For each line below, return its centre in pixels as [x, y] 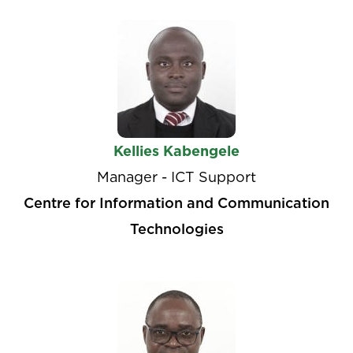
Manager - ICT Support [176, 177]
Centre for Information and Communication [176, 203]
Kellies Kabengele [176, 151]
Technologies [176, 229]
